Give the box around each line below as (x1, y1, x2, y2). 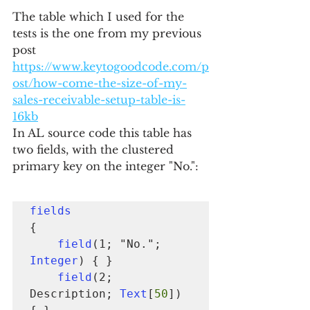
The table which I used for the (12, 10, 188, 24)
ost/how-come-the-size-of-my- (12, 76, 187, 90)
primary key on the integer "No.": (12, 159, 199, 173)
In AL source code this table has (12, 126, 195, 140)
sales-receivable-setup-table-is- (12, 93, 185, 107)
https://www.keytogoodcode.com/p (12, 60, 209, 73)
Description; (30, 287, 120, 300)
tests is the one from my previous (12, 26, 205, 40)
